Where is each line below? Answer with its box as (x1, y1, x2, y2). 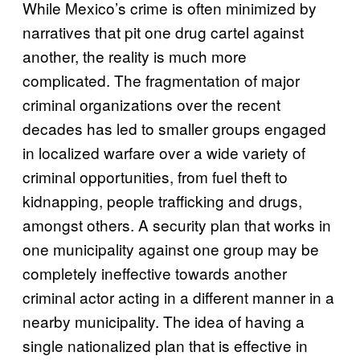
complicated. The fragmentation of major (22, 68, 300, 91)
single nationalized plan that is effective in (22, 333, 308, 356)
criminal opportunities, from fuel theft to (22, 165, 288, 187)
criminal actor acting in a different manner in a (22, 285, 334, 308)
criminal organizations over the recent (22, 92, 280, 115)
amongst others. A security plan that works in (22, 213, 331, 235)
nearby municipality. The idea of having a (22, 309, 305, 332)
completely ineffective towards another (22, 261, 287, 284)
